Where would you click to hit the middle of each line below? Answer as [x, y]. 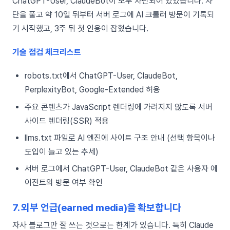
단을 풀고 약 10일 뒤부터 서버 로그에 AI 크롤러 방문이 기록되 [113, 14]
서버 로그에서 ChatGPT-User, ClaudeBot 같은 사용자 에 [121, 169]
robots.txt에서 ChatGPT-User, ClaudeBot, [101, 76]
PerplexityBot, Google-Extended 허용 [92, 90]
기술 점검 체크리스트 [47, 52]
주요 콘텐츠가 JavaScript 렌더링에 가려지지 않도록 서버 [119, 107]
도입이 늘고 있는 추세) [62, 152]
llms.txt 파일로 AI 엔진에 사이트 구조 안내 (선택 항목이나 [120, 138]
